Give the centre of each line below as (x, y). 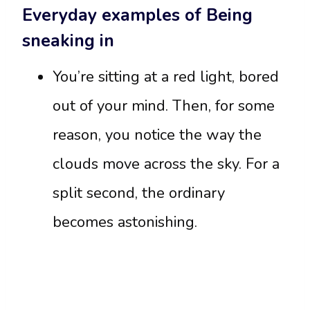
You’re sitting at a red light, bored (166, 77)
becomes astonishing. (125, 222)
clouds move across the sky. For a (166, 164)
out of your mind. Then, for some (164, 106)
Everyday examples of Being (137, 15)
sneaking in (68, 40)
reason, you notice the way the (157, 135)
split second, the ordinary (139, 193)
